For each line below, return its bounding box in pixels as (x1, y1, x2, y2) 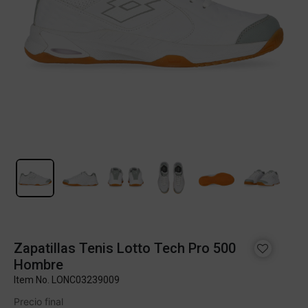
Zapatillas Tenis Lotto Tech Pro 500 (14, 240, 236, 256)
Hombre (14, 256, 63, 273)
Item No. (14, 274, 52, 285)
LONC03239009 (52, 274, 120, 285)
